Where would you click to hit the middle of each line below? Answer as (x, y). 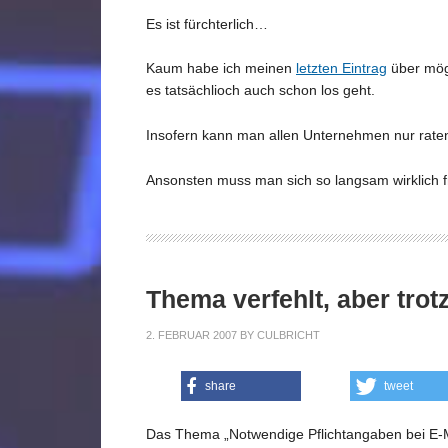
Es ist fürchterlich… (207, 23)
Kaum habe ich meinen (221, 68)
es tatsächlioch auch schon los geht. (260, 90)
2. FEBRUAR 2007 (191, 334)
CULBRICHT (288, 334)
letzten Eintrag (341, 68)
